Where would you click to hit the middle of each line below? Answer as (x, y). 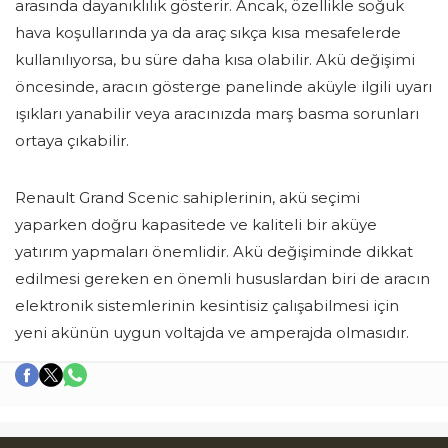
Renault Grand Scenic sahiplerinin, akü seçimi (187, 198)
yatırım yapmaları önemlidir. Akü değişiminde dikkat (214, 252)
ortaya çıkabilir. (72, 141)
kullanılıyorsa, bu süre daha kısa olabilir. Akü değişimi (215, 60)
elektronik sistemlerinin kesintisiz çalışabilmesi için (207, 306)
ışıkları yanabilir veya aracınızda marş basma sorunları (217, 114)
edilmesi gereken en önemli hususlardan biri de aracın (222, 279)
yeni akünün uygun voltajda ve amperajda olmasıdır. (212, 333)
